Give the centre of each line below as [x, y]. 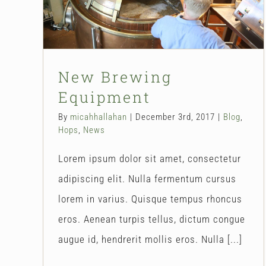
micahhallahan [99, 117]
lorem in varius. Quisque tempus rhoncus [150, 199]
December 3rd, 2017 [175, 117]
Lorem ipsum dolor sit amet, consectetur [150, 158]
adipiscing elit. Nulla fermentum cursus [147, 178]
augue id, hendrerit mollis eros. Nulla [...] [150, 239]
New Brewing [115, 77]
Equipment [104, 97]
